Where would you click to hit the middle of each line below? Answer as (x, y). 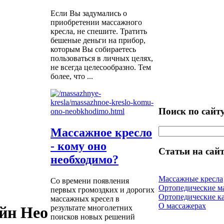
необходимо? (84, 160)
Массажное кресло (101, 133)
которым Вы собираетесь (93, 49)
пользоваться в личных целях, (102, 58)
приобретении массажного (96, 22)
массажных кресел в (85, 199)
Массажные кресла (191, 178)
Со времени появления (90, 181)
